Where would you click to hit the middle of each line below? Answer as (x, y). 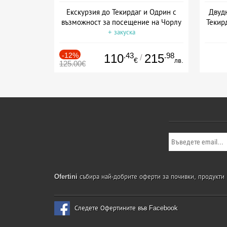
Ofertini (66, 177)
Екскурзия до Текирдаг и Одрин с (121, 12)
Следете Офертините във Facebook (126, 208)
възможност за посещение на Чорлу (121, 22)
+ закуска (121, 32)
